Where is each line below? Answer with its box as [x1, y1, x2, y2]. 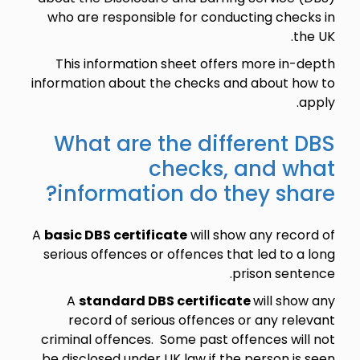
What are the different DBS [53, 129, 335, 158]
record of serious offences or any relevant [67, 310, 335, 329]
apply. [298, 92, 335, 112]
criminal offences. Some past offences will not [40, 329, 335, 349]
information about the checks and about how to [31, 73, 335, 92]
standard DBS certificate [78, 291, 253, 310]
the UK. [292, 27, 335, 46]
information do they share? [56, 178, 335, 208]
